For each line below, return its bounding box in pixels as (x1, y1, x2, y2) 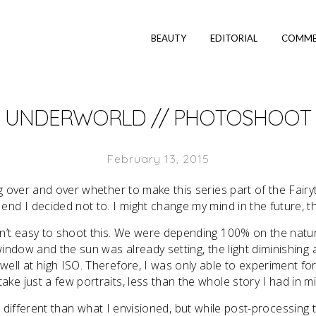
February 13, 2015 (107, 152, 209, 166)
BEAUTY (151, 32, 186, 44)
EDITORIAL (210, 32, 257, 44)
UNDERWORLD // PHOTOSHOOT (5, 104, 311, 132)
